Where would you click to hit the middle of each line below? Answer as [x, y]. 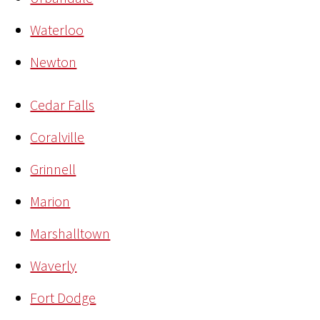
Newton [54, 62]
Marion [50, 201]
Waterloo [57, 30]
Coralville [57, 137]
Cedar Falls [62, 105]
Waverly [54, 266]
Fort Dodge [63, 298]
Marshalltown [70, 234]
